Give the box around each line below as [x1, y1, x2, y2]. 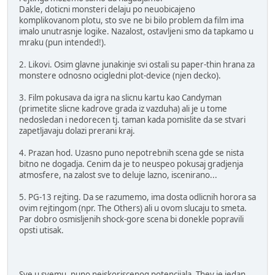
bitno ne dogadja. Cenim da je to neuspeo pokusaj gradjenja [19, 158, 243, 170]
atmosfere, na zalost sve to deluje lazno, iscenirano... [19, 169, 217, 181]
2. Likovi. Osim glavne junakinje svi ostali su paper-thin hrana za [19, 59, 255, 71]
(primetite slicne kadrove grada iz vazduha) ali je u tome [19, 103, 227, 115]
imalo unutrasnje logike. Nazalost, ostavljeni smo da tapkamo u [19, 26, 254, 37]
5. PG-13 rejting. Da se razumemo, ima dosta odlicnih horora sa [19, 192, 256, 203]
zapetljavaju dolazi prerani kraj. [19, 125, 135, 137]
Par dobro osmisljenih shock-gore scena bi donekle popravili [19, 214, 244, 225]
